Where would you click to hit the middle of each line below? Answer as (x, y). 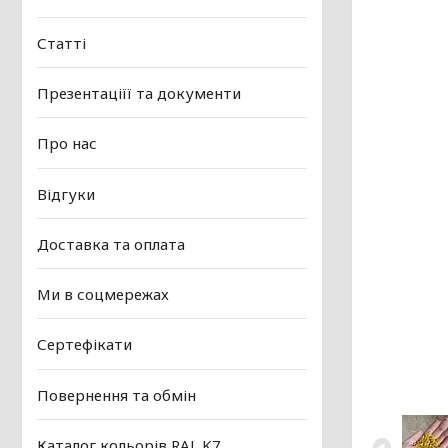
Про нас (67, 143)
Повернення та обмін (116, 394)
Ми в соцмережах (103, 294)
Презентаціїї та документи (139, 93)
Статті (61, 43)
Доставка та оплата (111, 244)
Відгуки (66, 193)
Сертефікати (84, 344)
